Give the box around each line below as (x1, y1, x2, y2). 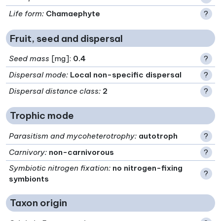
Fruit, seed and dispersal (10, 32, 123, 44)
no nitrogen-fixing (112, 163, 183, 173)
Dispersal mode (9, 70, 67, 80)
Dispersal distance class (9, 86, 99, 96)
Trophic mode (10, 110, 74, 122)
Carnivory (9, 147, 45, 157)
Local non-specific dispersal (70, 70, 182, 80)
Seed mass (9, 54, 50, 64)
